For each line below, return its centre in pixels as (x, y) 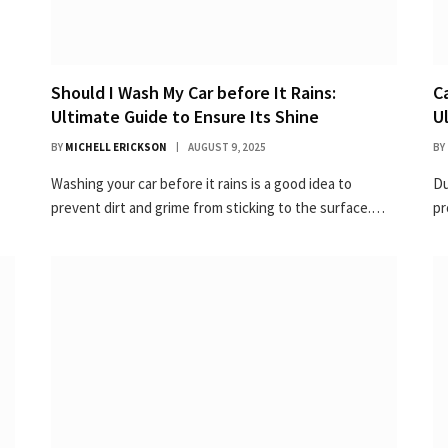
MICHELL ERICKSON (116, 146)
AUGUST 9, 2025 (227, 146)
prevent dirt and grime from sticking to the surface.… (218, 207)
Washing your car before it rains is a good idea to (201, 183)
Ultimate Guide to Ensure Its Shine (185, 116)
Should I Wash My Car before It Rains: (193, 92)
